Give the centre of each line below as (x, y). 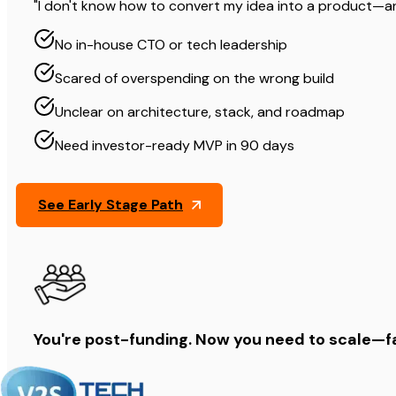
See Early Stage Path (110, 205)
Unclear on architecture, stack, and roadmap (200, 112)
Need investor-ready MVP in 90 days (175, 146)
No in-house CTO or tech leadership (171, 45)
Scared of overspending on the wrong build (194, 79)
